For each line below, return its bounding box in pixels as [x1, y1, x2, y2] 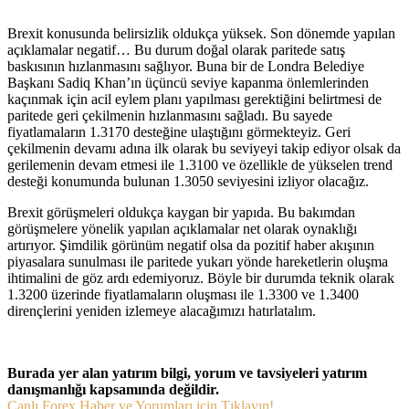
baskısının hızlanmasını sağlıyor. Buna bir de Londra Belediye [7, 58, 364, 74]
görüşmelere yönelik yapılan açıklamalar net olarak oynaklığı [7, 220, 357, 236]
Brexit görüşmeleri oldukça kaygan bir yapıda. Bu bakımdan [7, 204, 355, 220]
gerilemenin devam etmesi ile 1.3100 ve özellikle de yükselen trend [7, 156, 393, 173]
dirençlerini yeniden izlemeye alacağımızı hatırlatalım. [7, 302, 316, 319]
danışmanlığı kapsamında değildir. [7, 381, 219, 397]
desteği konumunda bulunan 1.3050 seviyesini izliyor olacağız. [7, 173, 369, 189]
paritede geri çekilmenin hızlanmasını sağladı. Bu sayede [7, 107, 332, 123]
